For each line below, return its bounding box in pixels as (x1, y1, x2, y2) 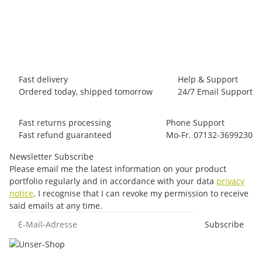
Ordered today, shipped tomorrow (19, 85, 153, 97)
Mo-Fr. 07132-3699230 (166, 129, 253, 140)
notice (9, 187, 33, 199)
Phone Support (166, 116, 225, 128)
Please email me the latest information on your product (9, 163, 226, 174)
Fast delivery (19, 73, 68, 85)
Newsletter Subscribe (9, 150, 94, 162)
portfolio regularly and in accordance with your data (9, 175, 216, 187)
